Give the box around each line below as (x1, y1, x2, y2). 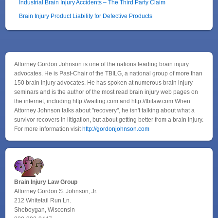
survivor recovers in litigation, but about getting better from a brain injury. (14, 116, 204, 123)
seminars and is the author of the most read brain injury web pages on (14, 88, 199, 95)
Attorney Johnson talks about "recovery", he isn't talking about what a (14, 107, 195, 113)
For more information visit (14, 125, 83, 132)
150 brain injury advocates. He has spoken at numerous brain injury (14, 79, 193, 86)
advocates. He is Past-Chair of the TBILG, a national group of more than (14, 70, 203, 76)
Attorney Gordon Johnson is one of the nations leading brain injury (14, 60, 189, 67)
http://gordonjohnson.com (82, 125, 150, 132)
